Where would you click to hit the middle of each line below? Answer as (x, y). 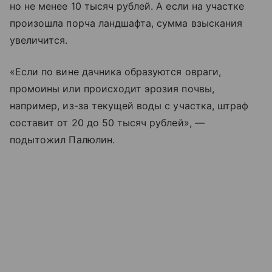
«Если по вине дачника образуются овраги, (115, 72)
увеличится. (39, 40)
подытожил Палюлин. (62, 140)
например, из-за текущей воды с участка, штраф (129, 106)
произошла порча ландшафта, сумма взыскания (126, 23)
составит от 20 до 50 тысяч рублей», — (107, 123)
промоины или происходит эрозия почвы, (112, 89)
